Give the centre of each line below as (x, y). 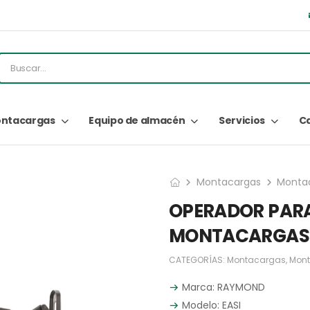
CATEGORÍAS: (198, 259)
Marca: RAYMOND (222, 287)
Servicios (242, 120)
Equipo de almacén (137, 120)
